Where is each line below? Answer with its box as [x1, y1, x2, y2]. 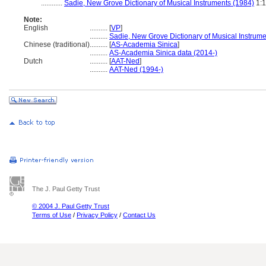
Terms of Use [32, 211, 71, 218]
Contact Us [123, 211, 156, 218]
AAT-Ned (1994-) [109, 65, 163, 74]
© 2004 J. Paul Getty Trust [32, 202, 109, 210]
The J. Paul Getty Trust [32, 185, 100, 192]
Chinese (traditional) [24, 40, 90, 49]
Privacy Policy [77, 211, 118, 218]
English [24, 24, 48, 32]
